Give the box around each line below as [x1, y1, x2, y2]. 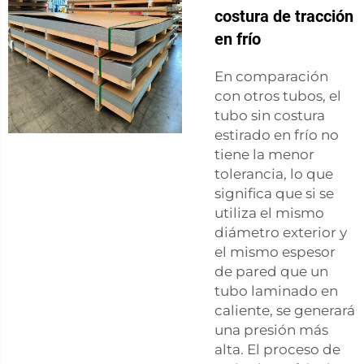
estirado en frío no [214, 126, 339, 143]
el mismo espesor [214, 243, 336, 260]
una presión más [214, 321, 328, 338]
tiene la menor [214, 145, 314, 162]
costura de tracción [214, 6, 353, 26]
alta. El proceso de [214, 340, 340, 357]
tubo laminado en [214, 282, 338, 299]
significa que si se [214, 184, 334, 201]
